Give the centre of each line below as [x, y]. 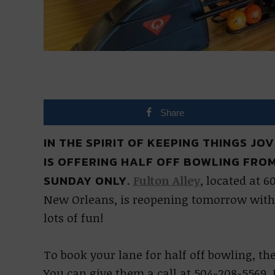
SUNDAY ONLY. [87, 181]
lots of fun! [73, 218]
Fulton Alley [166, 180]
